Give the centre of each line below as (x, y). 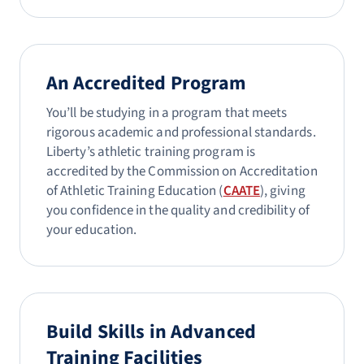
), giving (282, 191)
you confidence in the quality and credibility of (178, 210)
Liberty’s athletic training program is (151, 152)
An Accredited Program (147, 83)
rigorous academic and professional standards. (181, 132)
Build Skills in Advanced (151, 332)
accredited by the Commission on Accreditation (182, 171)
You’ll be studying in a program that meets (167, 113)
